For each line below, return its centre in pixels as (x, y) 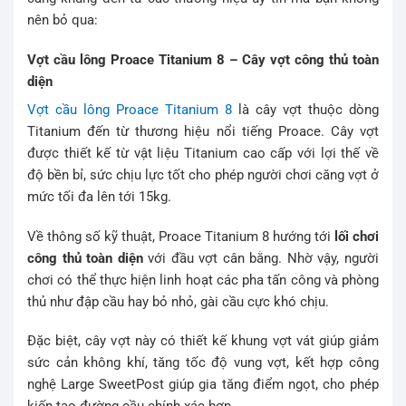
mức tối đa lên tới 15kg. (99, 197)
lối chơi (355, 236)
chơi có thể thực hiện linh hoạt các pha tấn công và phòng (203, 280)
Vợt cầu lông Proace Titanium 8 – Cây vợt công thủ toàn (203, 59)
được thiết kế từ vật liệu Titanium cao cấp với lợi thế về (203, 154)
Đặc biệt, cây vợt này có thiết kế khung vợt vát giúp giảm (203, 341)
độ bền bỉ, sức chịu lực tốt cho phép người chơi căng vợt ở (203, 175)
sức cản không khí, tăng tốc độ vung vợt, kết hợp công (203, 363)
